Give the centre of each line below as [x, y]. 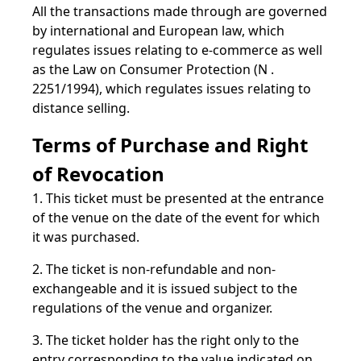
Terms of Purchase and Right [170, 145]
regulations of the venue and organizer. [152, 308]
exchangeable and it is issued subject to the [165, 288]
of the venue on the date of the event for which [176, 218]
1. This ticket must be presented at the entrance [178, 198]
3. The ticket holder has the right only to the [166, 340]
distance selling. [81, 108]
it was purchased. [86, 237]
